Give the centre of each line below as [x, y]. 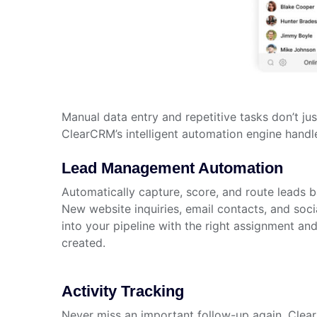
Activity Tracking [123, 291]
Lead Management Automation [172, 168]
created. [83, 242]
